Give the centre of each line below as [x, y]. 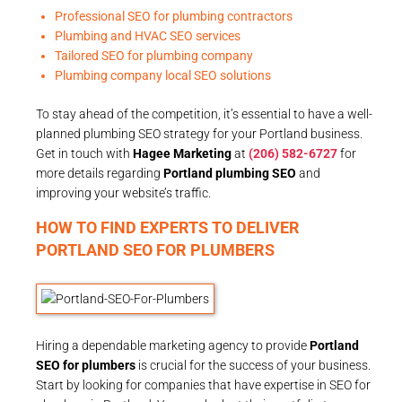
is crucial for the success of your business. [253, 365]
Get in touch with [84, 153]
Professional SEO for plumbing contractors [174, 16]
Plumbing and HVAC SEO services [148, 35]
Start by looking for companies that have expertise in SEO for [203, 385]
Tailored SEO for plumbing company [154, 55]
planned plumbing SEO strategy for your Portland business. [199, 133]
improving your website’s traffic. [123, 192]
